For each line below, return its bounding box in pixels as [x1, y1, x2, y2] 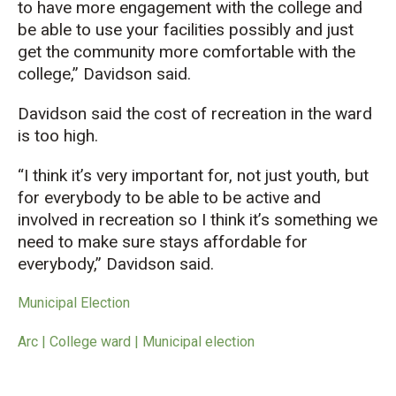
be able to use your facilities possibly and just [18, 19, 354, 40]
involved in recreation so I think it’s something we [18, 209, 377, 230]
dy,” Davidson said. [77, 254, 214, 274]
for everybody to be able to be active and [18, 187, 321, 208]
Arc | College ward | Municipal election [18, 333, 255, 350]
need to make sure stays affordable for [18, 232, 308, 252]
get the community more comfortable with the [18, 42, 355, 62]
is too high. [18, 126, 98, 146]
